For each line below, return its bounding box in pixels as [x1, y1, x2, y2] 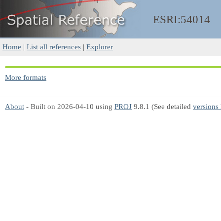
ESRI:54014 [153, 13, 210, 26]
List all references [27, 42, 81, 51]
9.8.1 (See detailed [132, 102, 193, 110]
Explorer [86, 42, 113, 51]
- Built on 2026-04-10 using [24, 102, 114, 110]
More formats [5, 73, 46, 81]
